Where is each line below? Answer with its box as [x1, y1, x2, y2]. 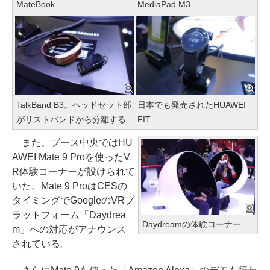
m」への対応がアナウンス [12, 224, 126, 235]
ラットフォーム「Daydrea [12, 210, 126, 221]
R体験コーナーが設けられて [12, 166, 135, 177]
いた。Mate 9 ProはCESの [12, 181, 127, 192]
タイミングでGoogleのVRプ [12, 195, 134, 206]
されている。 [12, 239, 70, 250]
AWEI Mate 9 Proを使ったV [12, 152, 130, 163]
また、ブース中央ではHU [12, 137, 133, 148]
